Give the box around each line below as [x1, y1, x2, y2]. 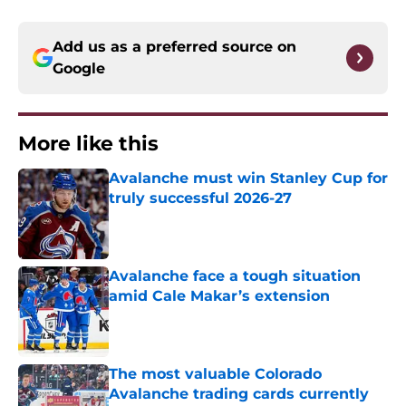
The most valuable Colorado [109, 365, 322, 383]
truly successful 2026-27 [109, 189, 292, 208]
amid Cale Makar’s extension [109, 287, 330, 305]
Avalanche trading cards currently [109, 385, 369, 403]
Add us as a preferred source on [53, 38, 296, 56]
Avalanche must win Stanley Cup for [109, 169, 388, 188]
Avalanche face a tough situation [109, 267, 361, 285]
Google [53, 60, 105, 78]
